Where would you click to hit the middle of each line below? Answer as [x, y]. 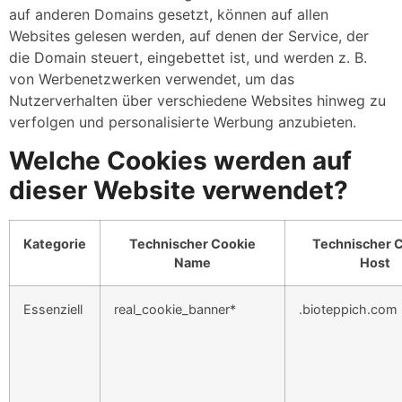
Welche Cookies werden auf [180, 160]
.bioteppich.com [348, 309]
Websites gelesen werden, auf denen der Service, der [189, 36]
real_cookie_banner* [175, 309]
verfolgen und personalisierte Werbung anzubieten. [183, 122]
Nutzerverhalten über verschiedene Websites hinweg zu [197, 101]
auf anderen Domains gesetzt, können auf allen [169, 15]
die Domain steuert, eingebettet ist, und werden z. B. [188, 58]
